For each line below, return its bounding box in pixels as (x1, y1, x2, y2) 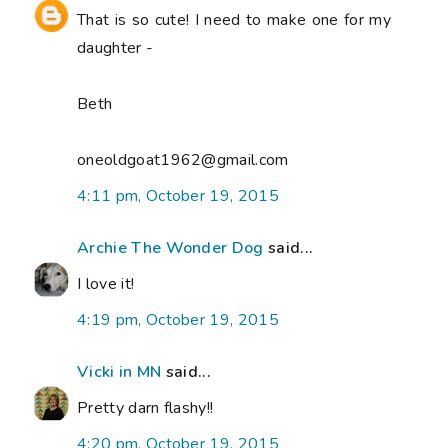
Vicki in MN (77, 360, 162, 383)
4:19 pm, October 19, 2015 (77, 308, 279, 331)
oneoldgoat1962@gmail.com (77, 148, 289, 171)
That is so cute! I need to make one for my (77, 8, 391, 31)
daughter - (77, 36, 154, 59)
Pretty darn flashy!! (77, 396, 214, 419)
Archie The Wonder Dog (77, 236, 264, 259)
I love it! (77, 272, 135, 295)
